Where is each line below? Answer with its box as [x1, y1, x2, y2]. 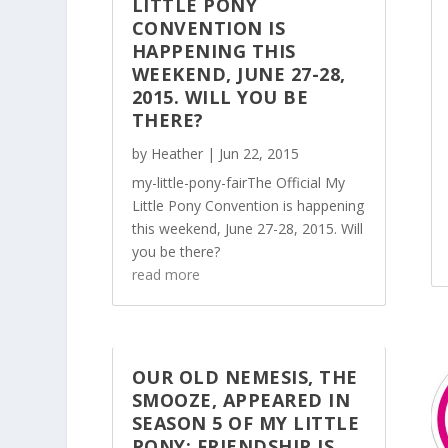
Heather [150, 144, 203, 164]
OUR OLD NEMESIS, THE [131, 365, 358, 390]
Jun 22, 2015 [218, 144, 299, 164]
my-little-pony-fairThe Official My [131, 173, 345, 193]
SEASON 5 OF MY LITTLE [131, 411, 360, 436]
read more [131, 265, 200, 285]
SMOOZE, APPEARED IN [131, 388, 351, 413]
